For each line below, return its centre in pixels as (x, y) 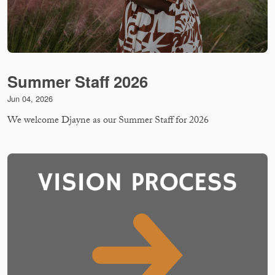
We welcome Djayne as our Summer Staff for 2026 (108, 121)
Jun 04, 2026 (30, 99)
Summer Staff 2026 (78, 81)
